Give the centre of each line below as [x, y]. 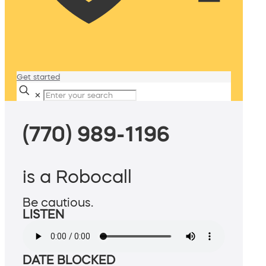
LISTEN [43, 215]
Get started [38, 77]
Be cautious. [58, 203]
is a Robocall [77, 177]
